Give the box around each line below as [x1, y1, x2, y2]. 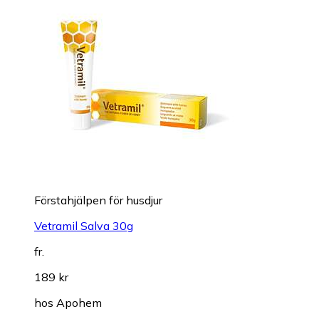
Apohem [56, 295, 102, 310]
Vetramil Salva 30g [34, 218, 133, 233]
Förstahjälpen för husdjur [34, 192, 162, 207]
